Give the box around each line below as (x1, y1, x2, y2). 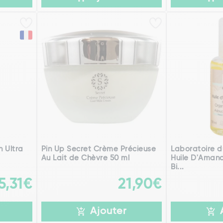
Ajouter (90, 207, 127, 217)
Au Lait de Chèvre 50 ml (41, 154, 130, 162)
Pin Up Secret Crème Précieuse (41, 145, 156, 153)
